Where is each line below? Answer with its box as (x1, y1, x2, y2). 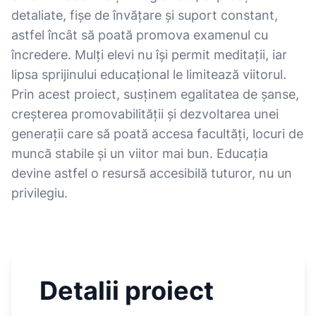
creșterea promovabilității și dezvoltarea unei (11, 107, 279, 121)
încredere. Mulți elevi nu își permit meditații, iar (11, 47, 287, 62)
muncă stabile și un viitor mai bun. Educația (11, 146, 268, 161)
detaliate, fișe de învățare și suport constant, (11, 8, 278, 23)
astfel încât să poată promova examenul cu (11, 28, 268, 42)
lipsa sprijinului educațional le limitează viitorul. (11, 67, 286, 82)
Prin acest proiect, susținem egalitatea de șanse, (11, 87, 299, 102)
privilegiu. (11, 186, 68, 200)
